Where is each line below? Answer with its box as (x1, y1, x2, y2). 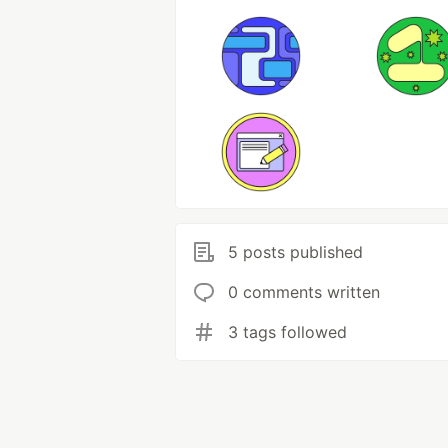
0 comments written (228, 282, 380, 302)
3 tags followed (228, 322, 347, 342)
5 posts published (228, 242, 363, 262)
